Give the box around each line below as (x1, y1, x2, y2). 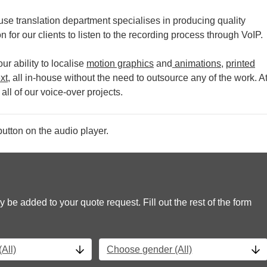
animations (172, 58, 221, 69)
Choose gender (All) (107, 244, 193, 254)
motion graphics (86, 58, 154, 69)
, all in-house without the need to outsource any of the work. (8, 73, 259, 83)
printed (226, 58, 255, 69)
